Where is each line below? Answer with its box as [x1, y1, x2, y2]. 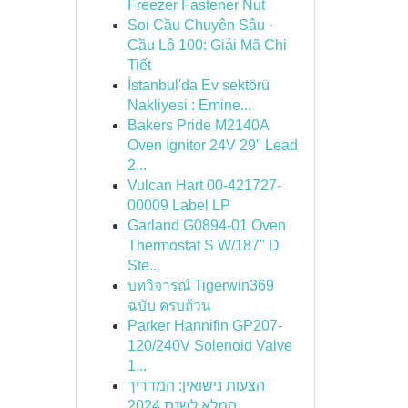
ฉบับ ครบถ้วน [127, 298, 211, 313]
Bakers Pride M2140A [127, 117, 269, 133]
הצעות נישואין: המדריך [127, 378, 265, 393]
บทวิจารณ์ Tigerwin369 [127, 278, 274, 293]
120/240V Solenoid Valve [127, 338, 292, 353]
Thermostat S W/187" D [127, 238, 280, 253]
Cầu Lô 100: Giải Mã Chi [127, 37, 287, 53]
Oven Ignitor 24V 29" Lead [127, 138, 298, 153]
